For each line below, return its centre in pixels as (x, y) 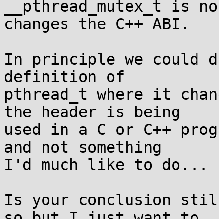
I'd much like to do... (106, 165)
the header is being (92, 112)
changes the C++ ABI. (97, 24)
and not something (83, 147)
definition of (64, 77)
